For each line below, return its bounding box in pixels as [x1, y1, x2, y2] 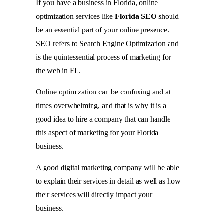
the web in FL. [36, 66, 81, 75]
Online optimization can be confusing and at [36, 88, 170, 96]
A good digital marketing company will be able [36, 163, 179, 172]
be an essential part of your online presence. [36, 26, 169, 34]
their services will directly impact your [36, 190, 152, 199]
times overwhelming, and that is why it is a [36, 101, 166, 110]
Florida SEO [115, 12, 156, 21]
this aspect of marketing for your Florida [36, 128, 158, 137]
